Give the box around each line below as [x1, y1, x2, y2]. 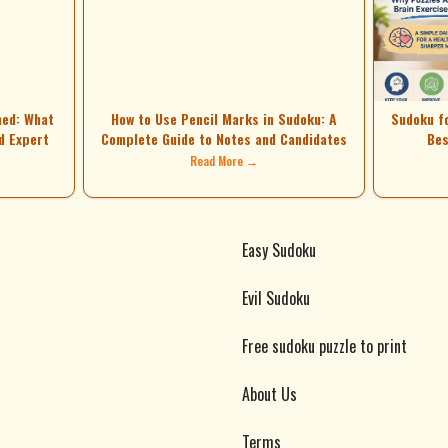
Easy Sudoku [242, 238, 316, 262]
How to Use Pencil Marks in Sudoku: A [110, 108, 337, 129]
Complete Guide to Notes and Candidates [100, 128, 347, 149]
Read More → [189, 152, 258, 169]
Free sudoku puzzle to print [242, 334, 407, 358]
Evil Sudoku [242, 286, 310, 310]
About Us [242, 382, 297, 406]
